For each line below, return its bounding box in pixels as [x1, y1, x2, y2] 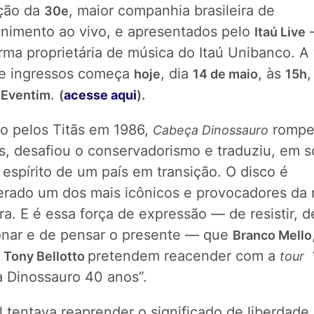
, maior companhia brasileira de [69, 2, 275, 19]
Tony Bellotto [4, 249, 88, 264]
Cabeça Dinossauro [153, 123, 268, 137]
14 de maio [193, 67, 258, 81]
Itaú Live [254, 25, 306, 39]
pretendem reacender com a [88, 247, 280, 264]
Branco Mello [233, 228, 312, 243]
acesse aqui [64, 88, 137, 102]
